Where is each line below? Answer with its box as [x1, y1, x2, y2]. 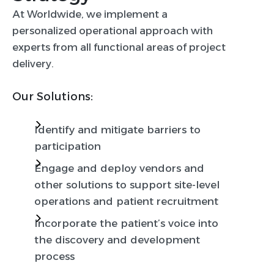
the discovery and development [34, 234, 200, 246]
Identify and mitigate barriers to [34, 124, 201, 136]
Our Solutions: [12, 90, 93, 104]
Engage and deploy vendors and [34, 162, 204, 175]
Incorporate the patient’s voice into [34, 217, 218, 230]
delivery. [12, 57, 54, 70]
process [34, 250, 75, 263]
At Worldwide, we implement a [12, 8, 168, 21]
